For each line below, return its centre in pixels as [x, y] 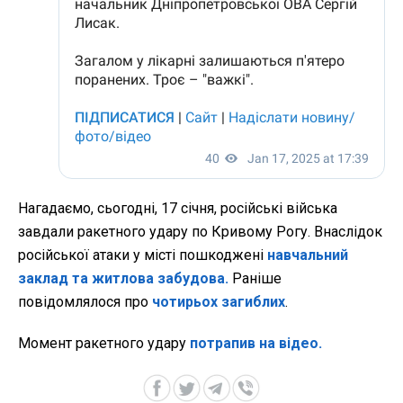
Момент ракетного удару [104, 343]
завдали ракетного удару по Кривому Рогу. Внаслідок [200, 231]
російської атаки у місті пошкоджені [143, 255]
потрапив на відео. [256, 343]
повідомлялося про [85, 301]
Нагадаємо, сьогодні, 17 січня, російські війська [178, 208]
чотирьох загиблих [219, 301]
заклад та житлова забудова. [123, 278]
